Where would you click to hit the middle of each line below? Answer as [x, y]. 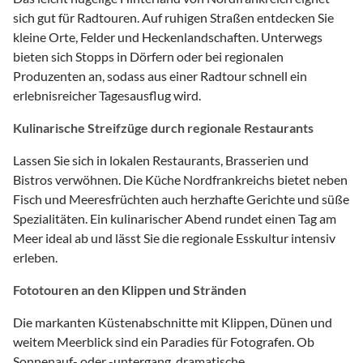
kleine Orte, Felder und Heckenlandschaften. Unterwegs [168, 36]
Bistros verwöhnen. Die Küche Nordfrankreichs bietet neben [180, 179]
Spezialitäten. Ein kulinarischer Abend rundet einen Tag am [175, 218]
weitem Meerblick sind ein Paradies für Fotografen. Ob [164, 341]
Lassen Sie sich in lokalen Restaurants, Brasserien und [161, 160]
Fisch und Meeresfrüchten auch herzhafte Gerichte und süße [181, 199]
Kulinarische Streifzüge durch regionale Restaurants [163, 127]
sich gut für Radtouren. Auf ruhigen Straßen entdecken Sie [173, 17]
